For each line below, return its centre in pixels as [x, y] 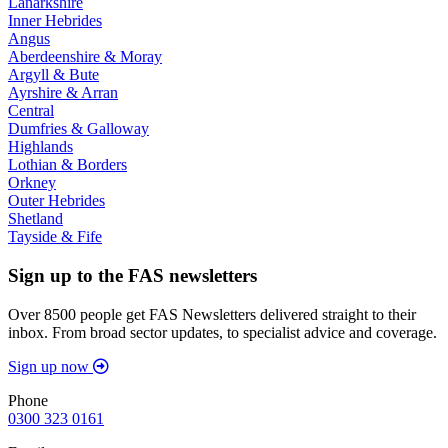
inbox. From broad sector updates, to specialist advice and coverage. [222, 332]
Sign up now [48, 366]
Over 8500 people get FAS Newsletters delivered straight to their [212, 314]
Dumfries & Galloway [78, 129]
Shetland [35, 219]
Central [31, 111]
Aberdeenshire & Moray [85, 57]
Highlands [40, 147]
